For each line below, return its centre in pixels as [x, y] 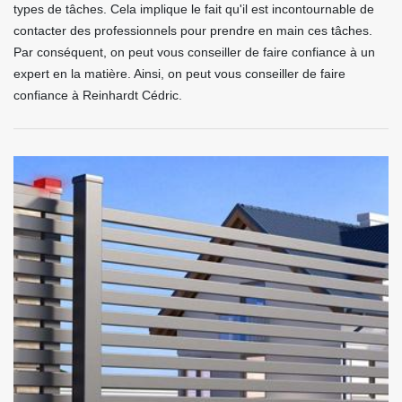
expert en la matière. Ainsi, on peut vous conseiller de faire [179, 74]
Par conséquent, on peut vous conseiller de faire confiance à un [194, 52]
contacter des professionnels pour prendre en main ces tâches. [193, 31]
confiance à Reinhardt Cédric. [98, 96]
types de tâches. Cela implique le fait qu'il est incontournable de [194, 9]
